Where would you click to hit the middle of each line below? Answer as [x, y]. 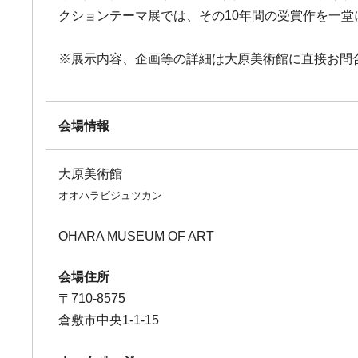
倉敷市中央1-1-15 [109, 320]
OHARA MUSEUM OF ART [137, 236]
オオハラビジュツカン [111, 195]
